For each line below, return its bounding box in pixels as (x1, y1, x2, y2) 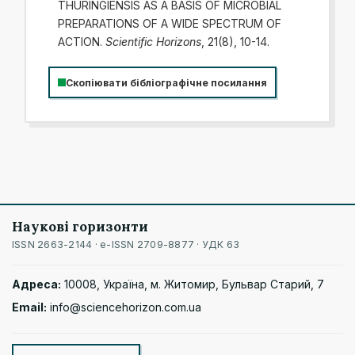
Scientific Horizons (105, 34, 201, 48)
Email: (12, 300, 47, 314)
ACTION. (57, 34, 105, 48)
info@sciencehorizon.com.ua (50, 300, 201, 314)
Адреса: (12, 277, 61, 291)
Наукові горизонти (12, 217, 148, 235)
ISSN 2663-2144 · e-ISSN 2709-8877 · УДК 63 (12, 239, 240, 251)
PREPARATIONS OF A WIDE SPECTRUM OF (57, 16, 281, 30)
